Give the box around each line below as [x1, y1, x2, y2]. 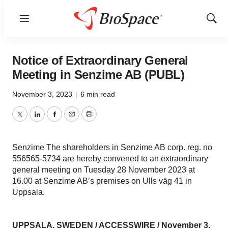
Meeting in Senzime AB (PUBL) [12, 68, 184, 81]
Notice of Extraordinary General [12, 53, 188, 67]
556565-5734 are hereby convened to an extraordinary [12, 154, 208, 163]
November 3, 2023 [12, 90, 74, 98]
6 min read [80, 90, 115, 98]
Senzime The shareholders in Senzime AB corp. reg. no [12, 143, 212, 152]
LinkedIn [36, 116, 68, 125]
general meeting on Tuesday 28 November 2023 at [12, 165, 195, 174]
